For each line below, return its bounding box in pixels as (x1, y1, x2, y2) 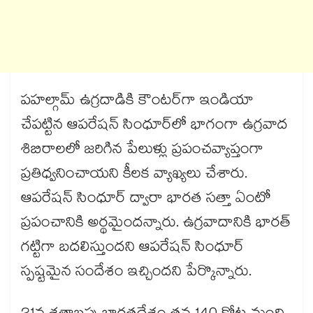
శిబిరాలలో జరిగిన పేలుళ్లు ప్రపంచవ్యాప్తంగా (21, 138, 263, 164)
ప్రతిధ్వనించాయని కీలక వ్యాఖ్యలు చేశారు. (21, 163, 247, 189)
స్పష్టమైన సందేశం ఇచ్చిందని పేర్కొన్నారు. (21, 261, 256, 286)
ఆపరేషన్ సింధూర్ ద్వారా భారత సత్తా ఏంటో (21, 187, 271, 213)
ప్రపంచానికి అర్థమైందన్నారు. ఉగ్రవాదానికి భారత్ (21, 212, 291, 238)
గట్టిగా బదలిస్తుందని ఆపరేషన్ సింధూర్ (21, 236, 244, 262)
